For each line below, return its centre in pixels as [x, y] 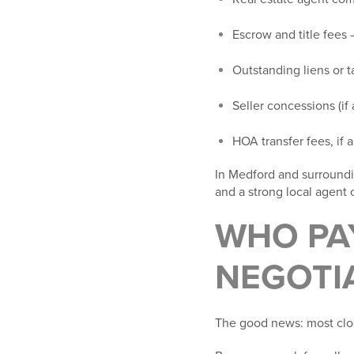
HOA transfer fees [281, 142]
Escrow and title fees [290, 35]
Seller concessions [284, 106]
